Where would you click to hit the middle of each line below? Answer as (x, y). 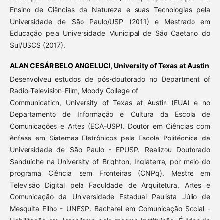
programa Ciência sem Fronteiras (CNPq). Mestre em (110, 173)
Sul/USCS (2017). (38, 45)
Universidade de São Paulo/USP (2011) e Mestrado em (110, 21)
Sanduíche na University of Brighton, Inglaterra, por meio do (110, 161)
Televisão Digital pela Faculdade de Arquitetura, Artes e (110, 185)
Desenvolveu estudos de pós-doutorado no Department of (110, 79)
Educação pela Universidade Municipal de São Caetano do (110, 33)
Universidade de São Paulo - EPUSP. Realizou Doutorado (110, 149)
